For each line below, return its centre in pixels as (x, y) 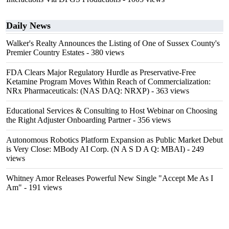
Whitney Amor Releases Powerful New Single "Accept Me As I (110, 178)
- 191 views (42, 187)
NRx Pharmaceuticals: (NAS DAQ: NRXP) (78, 91)
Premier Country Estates (45, 52)
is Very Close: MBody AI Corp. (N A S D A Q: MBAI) (96, 149)
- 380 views (104, 52)
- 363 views (169, 91)
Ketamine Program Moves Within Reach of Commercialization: (108, 82)
